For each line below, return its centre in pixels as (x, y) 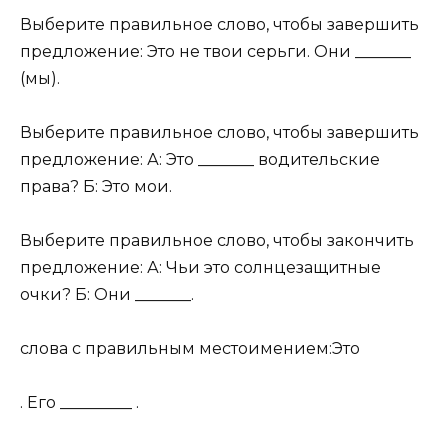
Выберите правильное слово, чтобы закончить (217, 241)
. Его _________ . (79, 403)
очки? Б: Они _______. (107, 295)
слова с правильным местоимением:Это (190, 349)
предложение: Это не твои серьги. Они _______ (215, 51)
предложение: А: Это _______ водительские (200, 159)
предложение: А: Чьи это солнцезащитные (200, 268)
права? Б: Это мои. (96, 186)
